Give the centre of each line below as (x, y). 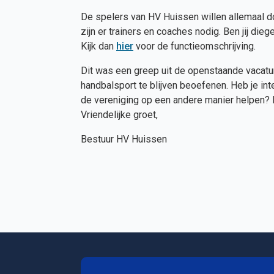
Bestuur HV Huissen (124, 139)
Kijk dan (98, 46)
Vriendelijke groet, (119, 115)
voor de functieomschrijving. (194, 46)
